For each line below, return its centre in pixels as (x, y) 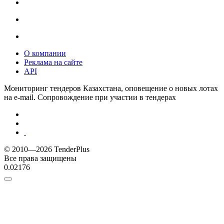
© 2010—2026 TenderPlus (47, 149)
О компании (45, 53)
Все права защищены (40, 158)
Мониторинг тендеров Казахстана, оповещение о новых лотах (111, 88)
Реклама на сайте (53, 62)
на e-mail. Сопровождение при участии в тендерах (90, 97)
